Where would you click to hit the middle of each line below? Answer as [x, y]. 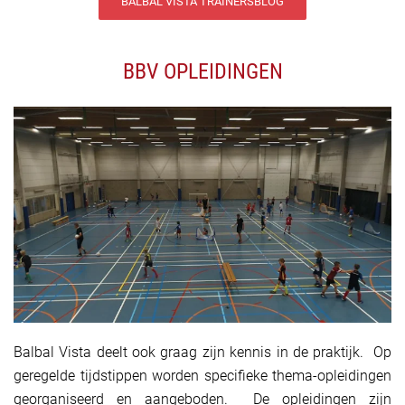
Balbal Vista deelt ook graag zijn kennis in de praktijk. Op [202, 352]
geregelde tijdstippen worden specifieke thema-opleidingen [202, 375]
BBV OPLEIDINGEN [202, 71]
